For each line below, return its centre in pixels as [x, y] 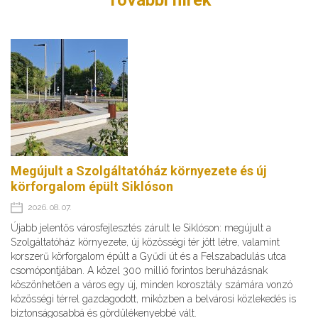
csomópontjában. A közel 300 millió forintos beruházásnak [139, 270]
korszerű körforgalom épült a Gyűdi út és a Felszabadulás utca [148, 256]
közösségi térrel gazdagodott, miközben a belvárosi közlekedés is [153, 298]
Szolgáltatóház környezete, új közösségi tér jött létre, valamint [145, 242]
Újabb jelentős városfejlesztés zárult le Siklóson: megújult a [141, 227]
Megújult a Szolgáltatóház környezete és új [139, 170]
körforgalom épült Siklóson [92, 186]
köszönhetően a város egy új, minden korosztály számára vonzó [152, 284]
